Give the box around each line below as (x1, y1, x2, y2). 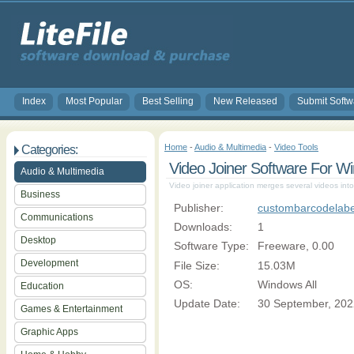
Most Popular (65, 96, 122, 107)
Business (21, 189, 60, 200)
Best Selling (141, 96, 194, 107)
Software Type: (174, 239, 249, 252)
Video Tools (274, 142, 318, 152)
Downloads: (174, 220, 232, 233)
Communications (21, 212, 93, 223)
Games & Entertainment (21, 303, 122, 314)
